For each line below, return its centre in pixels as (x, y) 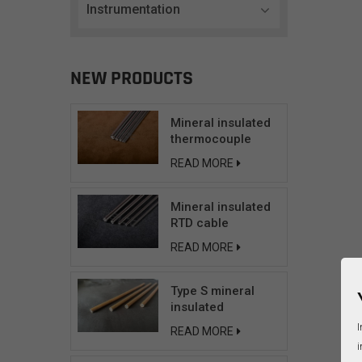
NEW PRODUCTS (132, 78)
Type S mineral (213, 291)
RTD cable (200, 223)
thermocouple (211, 139)
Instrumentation (133, 9)
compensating (212, 323)
